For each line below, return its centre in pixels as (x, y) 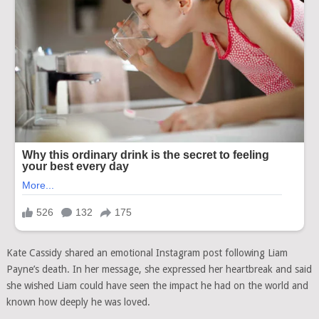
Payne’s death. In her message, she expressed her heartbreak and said (159, 270)
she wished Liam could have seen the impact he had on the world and (157, 286)
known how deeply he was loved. (78, 302)
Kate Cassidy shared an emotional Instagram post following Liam (147, 253)
